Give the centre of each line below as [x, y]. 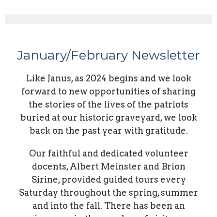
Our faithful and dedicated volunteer [108, 154]
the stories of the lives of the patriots [108, 105]
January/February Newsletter [108, 55]
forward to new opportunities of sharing [108, 92]
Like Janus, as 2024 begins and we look [108, 78]
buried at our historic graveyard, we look [108, 118]
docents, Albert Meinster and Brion [108, 167]
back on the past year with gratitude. [108, 131]
